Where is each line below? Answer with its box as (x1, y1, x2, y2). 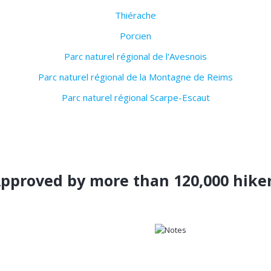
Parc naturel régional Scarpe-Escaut (61, 91, 210, 104)
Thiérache (115, 9, 156, 22)
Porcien (120, 30, 151, 42)
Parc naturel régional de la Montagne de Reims (38, 71, 233, 83)
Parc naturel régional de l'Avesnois (64, 50, 207, 63)
